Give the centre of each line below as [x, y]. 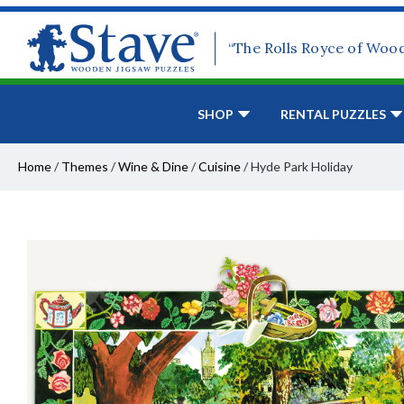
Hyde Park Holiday [302, 167]
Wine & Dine [153, 167]
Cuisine [220, 167]
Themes [85, 167]
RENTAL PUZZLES [333, 115]
